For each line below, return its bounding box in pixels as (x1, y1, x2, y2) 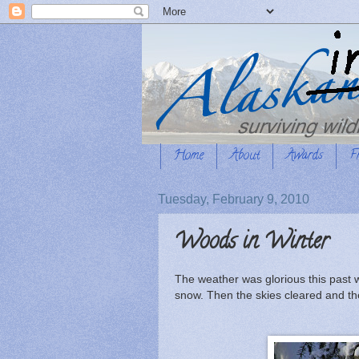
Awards (286, 147, 323, 166)
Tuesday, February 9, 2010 (158, 192, 309, 206)
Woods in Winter (175, 226, 329, 261)
